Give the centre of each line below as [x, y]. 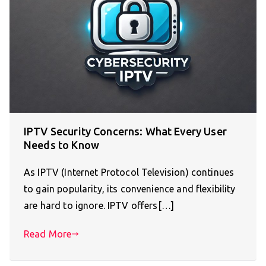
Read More [48, 234]
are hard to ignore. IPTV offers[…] [99, 206]
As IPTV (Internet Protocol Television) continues [129, 172]
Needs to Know [61, 145]
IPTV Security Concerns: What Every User [125, 132]
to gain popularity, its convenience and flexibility [130, 189]
